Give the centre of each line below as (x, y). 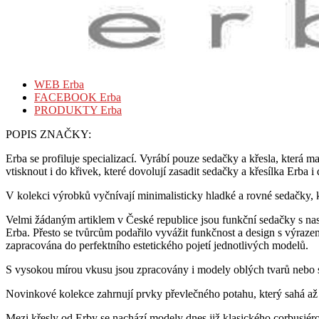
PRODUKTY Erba (78, 110)
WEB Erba (59, 84)
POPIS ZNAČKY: (48, 134)
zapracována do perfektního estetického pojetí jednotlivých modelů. (157, 245)
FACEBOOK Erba (78, 97)
